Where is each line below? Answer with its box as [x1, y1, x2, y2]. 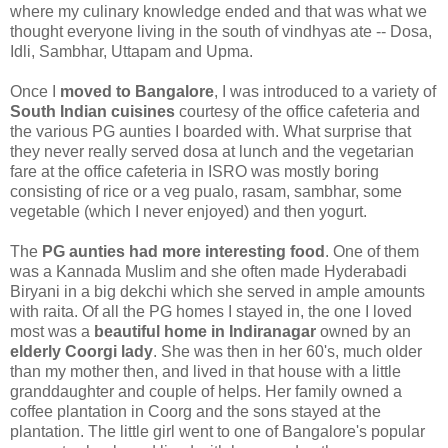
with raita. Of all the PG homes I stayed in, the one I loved [10, 302, 412, 320]
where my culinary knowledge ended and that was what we [10, 2, 427, 20]
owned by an [316, 322, 411, 340]
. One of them [325, 242, 419, 260]
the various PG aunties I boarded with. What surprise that [10, 122, 411, 140]
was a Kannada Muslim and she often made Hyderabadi [10, 262, 407, 280]
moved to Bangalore [60, 82, 214, 100]
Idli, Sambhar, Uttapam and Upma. [10, 42, 253, 60]
